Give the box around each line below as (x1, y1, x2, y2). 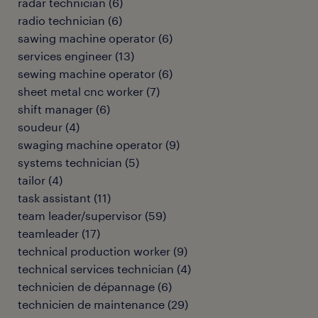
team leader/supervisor (18, 209, 142, 222)
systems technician (18, 155, 122, 169)
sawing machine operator (18, 31, 155, 45)
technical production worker (18, 244, 170, 258)
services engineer (18, 49, 112, 62)
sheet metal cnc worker (18, 84, 143, 98)
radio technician (18, 13, 105, 27)
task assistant (18, 191, 91, 204)
